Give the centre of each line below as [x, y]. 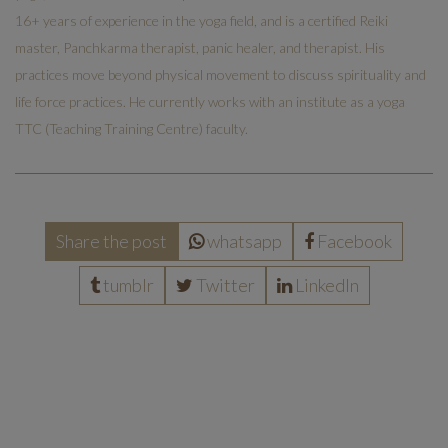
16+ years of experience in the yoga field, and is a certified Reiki [201, 20]
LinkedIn [326, 284]
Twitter [225, 284]
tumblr [128, 284]
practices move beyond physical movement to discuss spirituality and [220, 74]
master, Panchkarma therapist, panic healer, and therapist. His [200, 47]
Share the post [111, 240]
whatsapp [244, 240]
